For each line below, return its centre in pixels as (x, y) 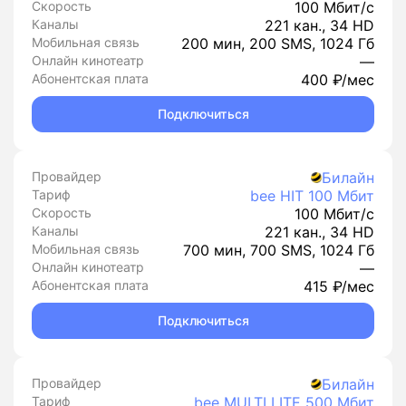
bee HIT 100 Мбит (312, 196)
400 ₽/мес (338, 80)
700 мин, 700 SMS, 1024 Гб (279, 250)
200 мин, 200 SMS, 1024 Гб (278, 43)
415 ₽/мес (339, 286)
